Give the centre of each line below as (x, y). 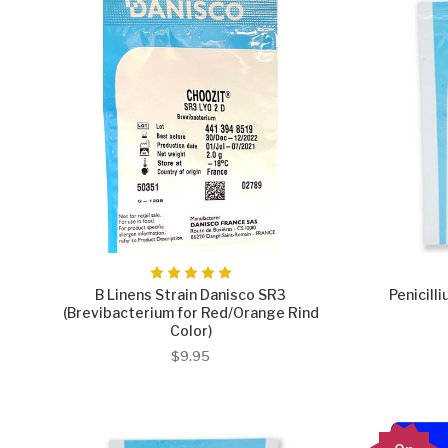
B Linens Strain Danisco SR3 (190, 294)
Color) (190, 330)
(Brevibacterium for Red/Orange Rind (190, 312)
